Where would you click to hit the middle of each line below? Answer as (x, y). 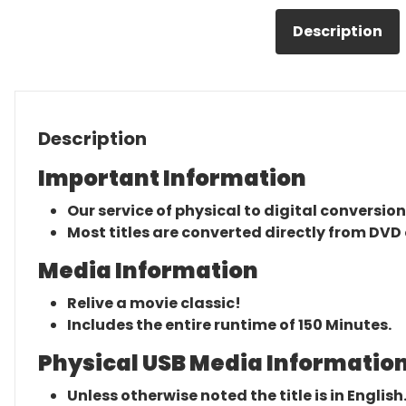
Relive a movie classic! (154, 303)
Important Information (172, 178)
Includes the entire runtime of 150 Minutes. (229, 325)
